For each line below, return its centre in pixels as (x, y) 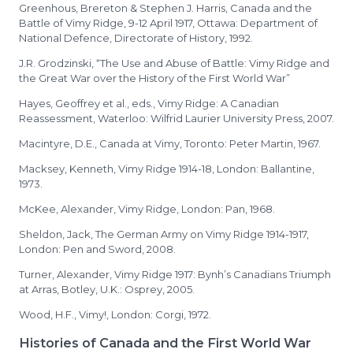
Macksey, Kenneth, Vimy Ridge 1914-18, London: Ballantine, (167, 169)
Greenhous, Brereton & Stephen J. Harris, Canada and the (165, 8)
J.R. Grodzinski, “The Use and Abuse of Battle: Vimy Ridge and (174, 63)
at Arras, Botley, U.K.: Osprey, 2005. (107, 289)
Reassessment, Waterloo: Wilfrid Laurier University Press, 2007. (176, 118)
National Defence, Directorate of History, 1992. (136, 38)
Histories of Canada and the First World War (165, 343)
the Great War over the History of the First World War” (154, 78)
